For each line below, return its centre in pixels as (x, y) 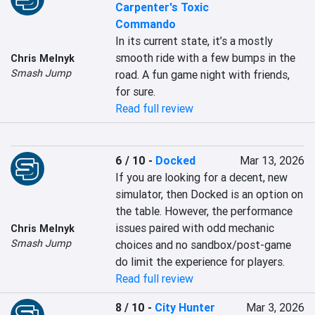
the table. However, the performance (204, 211)
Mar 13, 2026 (272, 160)
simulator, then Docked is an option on (210, 194)
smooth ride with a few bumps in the (206, 58)
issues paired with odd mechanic (195, 228)
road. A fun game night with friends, (203, 75)
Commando (146, 24)
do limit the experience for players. (200, 262)
